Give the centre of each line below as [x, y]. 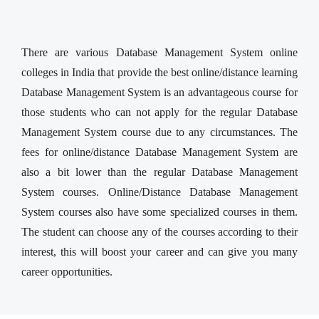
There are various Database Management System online [159, 52]
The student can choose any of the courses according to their [159, 231]
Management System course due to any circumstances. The [159, 132]
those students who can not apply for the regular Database [159, 112]
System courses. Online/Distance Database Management [159, 192]
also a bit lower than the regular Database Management [159, 172]
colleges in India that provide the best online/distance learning [159, 72]
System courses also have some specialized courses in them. [159, 211]
